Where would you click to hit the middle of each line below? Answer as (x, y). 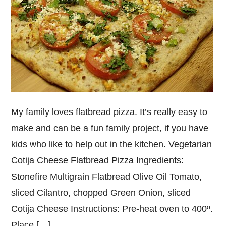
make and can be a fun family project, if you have (110, 128)
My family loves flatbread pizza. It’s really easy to (109, 112)
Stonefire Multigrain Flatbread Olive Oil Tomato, (107, 177)
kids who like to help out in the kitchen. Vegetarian (112, 144)
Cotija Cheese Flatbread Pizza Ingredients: (98, 160)
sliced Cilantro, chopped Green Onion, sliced (101, 193)
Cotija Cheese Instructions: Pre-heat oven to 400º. (112, 209)
